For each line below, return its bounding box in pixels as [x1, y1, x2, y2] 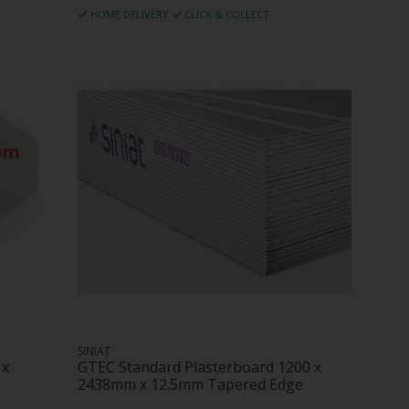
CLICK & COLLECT [184, 7, 270, 22]
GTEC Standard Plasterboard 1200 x [78, 356, 322, 377]
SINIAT [78, 342, 111, 359]
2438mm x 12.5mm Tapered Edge [78, 373, 304, 394]
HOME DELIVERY [89, 7, 169, 22]
